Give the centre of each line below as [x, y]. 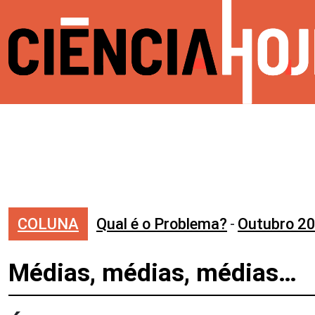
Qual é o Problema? [162, 224]
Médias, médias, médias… [153, 273]
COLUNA [48, 224]
